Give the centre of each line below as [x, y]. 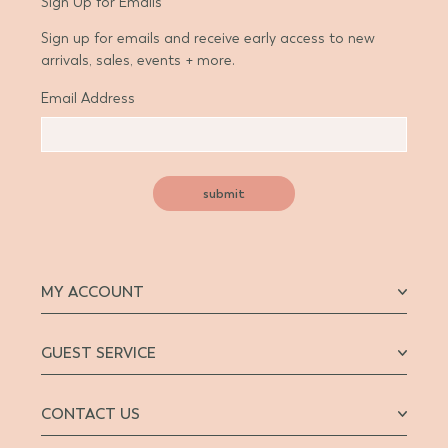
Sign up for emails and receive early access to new [208, 39]
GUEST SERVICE [98, 353]
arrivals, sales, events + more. [138, 61]
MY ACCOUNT [92, 292]
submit [224, 194]
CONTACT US [90, 414]
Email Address [88, 99]
